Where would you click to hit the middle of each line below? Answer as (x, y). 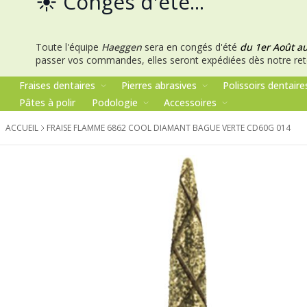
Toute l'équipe (69, 47)
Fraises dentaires (57, 86)
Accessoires (190, 103)
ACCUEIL (22, 128)
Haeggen (122, 47)
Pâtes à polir (47, 103)
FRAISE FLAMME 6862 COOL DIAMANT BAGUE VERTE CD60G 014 (169, 128)
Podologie (115, 103)
